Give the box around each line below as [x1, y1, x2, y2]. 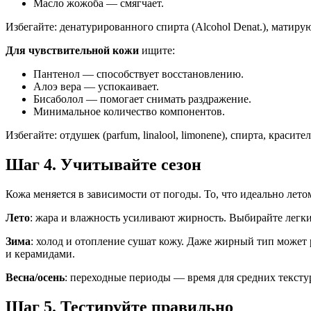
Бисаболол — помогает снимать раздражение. [33, 93, 251, 106]
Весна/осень [6, 271, 65, 284]
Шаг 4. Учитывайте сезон [6, 155, 201, 174]
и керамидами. [6, 248, 75, 260]
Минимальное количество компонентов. [33, 106, 225, 118]
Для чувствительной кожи [6, 44, 139, 57]
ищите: [139, 44, 175, 57]
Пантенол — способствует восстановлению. [33, 68, 244, 81]
